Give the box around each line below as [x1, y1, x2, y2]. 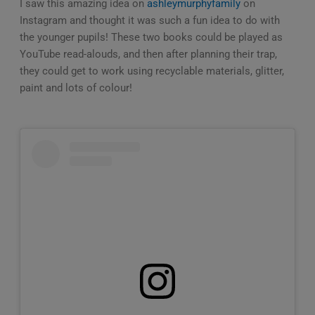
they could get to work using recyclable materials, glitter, [19, 64, 284, 77]
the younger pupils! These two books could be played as [19, 30, 283, 44]
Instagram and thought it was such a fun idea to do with [19, 13, 280, 27]
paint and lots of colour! [19, 81, 132, 94]
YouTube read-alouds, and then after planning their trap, [19, 47, 277, 60]
